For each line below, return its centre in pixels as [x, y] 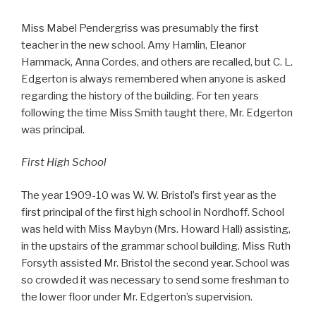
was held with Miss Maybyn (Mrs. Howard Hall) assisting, [156, 229]
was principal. [53, 129]
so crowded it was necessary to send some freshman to [155, 280]
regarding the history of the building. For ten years [140, 96]
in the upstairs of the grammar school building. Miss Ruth [156, 246]
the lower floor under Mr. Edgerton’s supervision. [137, 297]
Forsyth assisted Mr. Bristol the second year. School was [156, 263]
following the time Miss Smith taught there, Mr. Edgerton [157, 113]
